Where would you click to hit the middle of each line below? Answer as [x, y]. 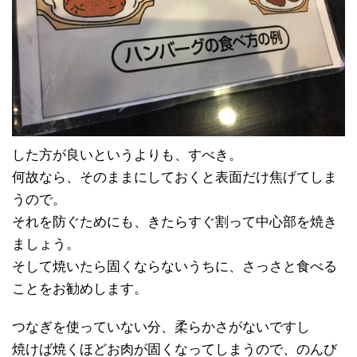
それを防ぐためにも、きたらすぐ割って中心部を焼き [175, 222]
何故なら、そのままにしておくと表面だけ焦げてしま [175, 177]
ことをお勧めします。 [80, 288]
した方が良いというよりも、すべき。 [127, 155]
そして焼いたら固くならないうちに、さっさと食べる [175, 266]
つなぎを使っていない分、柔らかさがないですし [161, 327]
